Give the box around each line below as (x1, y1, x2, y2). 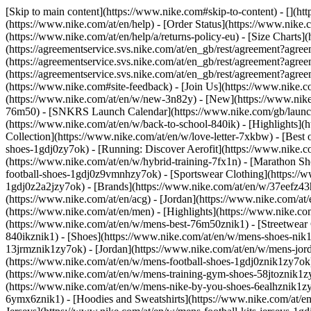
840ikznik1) (6, 230, 61, 242)
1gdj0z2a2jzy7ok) (6, 180, 87, 192)
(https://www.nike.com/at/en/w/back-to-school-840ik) (6, 118, 242, 130)
